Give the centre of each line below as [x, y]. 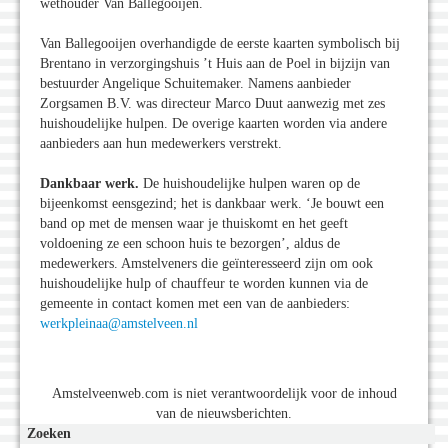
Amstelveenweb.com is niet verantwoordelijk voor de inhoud [224, 394]
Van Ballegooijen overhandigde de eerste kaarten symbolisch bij [220, 44]
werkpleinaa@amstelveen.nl [119, 324]
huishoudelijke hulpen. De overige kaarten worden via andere [213, 124]
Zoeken [49, 434]
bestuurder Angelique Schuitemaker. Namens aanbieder [195, 84]
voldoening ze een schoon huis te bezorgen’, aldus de [190, 244]
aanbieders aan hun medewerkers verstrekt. [161, 144]
